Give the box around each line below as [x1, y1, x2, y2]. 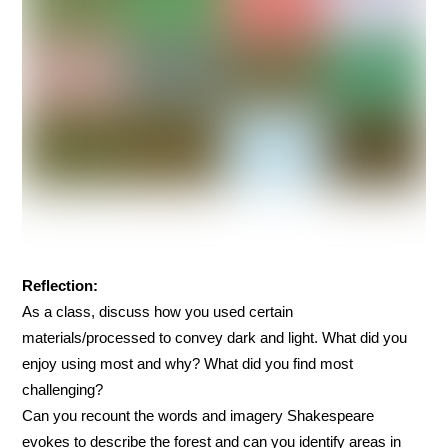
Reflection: [22, 276, 99, 294]
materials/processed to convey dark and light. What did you [22, 328, 408, 346]
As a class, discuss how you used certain [22, 302, 294, 320]
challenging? [22, 380, 104, 398]
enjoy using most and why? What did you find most [22, 354, 354, 372]
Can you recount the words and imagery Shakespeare [22, 406, 375, 424]
